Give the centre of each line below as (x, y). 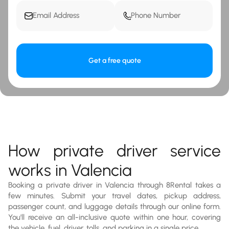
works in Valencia (70, 170)
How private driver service (114, 151)
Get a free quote (114, 60)
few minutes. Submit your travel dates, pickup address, (114, 196)
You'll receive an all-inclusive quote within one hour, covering (114, 217)
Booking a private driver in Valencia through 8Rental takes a (114, 185)
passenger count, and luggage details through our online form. (114, 206)
